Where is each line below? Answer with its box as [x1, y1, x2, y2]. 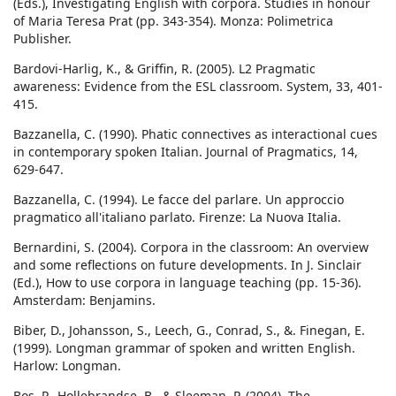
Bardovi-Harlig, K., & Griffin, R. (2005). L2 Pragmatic [13, 60, 316, 78]
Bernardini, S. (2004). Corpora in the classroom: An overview [13, 239, 369, 256]
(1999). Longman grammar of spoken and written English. [13, 339, 355, 357]
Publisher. [13, 30, 72, 48]
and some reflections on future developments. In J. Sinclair [13, 256, 362, 274]
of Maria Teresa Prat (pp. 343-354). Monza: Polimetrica [13, 12, 333, 30]
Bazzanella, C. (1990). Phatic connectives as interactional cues [13, 126, 377, 143]
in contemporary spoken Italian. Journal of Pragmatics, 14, [13, 143, 358, 161]
